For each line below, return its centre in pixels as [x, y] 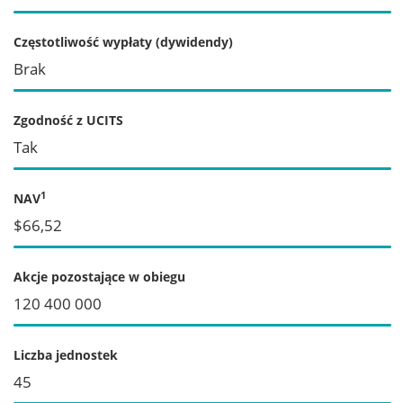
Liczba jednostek [66, 354]
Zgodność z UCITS [68, 120]
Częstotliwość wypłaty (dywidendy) [123, 41]
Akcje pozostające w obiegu [99, 276]
